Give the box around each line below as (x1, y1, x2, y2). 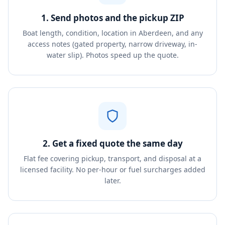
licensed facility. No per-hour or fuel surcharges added (20, 165, 205, 174)
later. (104, 176, 121, 185)
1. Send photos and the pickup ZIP (41, 12, 184, 24)
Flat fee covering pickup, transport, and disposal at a (24, 154, 201, 163)
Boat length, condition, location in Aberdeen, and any (22, 28, 203, 38)
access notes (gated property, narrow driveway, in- (28, 39, 197, 49)
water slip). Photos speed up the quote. (46, 50, 179, 60)
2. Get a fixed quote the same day (42, 138, 183, 149)
